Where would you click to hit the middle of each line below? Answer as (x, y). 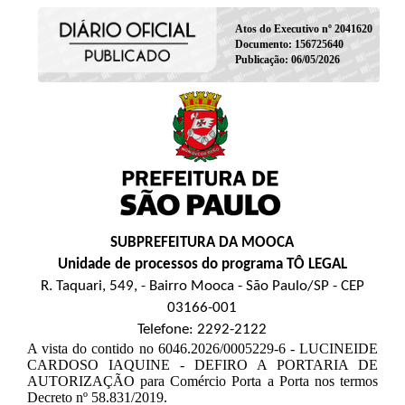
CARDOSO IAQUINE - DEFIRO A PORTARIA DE (202, 364)
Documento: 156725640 (289, 44)
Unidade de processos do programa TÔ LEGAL (202, 264)
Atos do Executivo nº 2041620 (303, 28)
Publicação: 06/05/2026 (287, 59)
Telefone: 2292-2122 (202, 329)
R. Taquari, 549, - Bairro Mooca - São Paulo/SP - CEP (202, 286)
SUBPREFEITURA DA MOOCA (202, 242)
